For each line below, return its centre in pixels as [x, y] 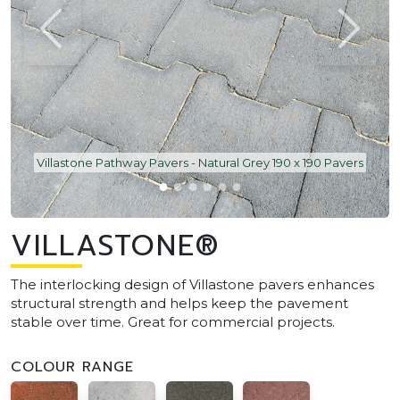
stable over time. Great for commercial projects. [173, 321]
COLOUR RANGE [72, 367]
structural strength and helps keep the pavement [179, 303]
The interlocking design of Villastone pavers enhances [192, 284]
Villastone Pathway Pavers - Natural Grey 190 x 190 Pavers [200, 162]
